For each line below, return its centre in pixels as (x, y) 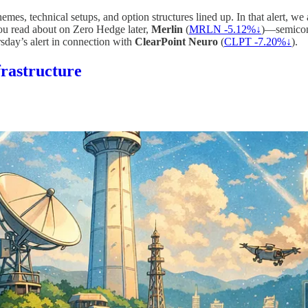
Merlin (167, 29)
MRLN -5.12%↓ (225, 29)
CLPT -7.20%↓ (258, 41)
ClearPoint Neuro (176, 41)
